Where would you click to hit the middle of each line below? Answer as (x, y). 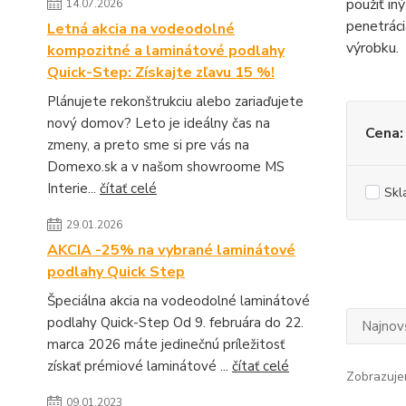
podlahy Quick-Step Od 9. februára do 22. (175, 323)
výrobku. (372, 48)
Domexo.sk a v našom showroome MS (166, 167)
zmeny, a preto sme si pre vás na (148, 145)
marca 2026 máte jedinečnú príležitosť (166, 344)
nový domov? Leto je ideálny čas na (159, 123)
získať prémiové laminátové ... (140, 366)
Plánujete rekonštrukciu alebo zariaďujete (175, 101)
